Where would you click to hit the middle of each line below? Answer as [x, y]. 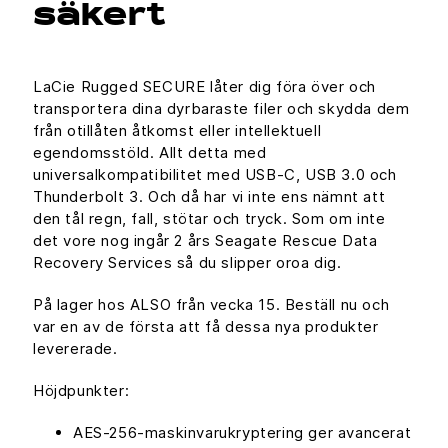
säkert [99, 18]
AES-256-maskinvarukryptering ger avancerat [242, 433]
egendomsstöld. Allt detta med [150, 153]
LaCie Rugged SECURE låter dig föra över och [204, 87]
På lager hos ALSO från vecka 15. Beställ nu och [211, 305]
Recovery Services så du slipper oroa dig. [187, 263]
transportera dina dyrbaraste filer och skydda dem [221, 109]
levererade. [75, 349]
